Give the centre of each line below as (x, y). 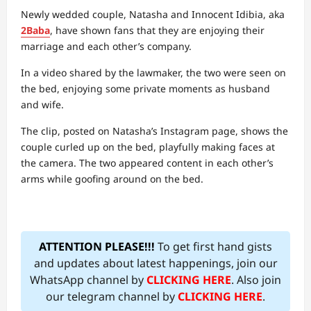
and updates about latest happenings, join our (155, 263)
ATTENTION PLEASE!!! (97, 246)
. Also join (256, 280)
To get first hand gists (213, 246)
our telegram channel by (112, 296)
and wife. (42, 104)
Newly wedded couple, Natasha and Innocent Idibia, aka (153, 14)
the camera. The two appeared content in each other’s (147, 163)
